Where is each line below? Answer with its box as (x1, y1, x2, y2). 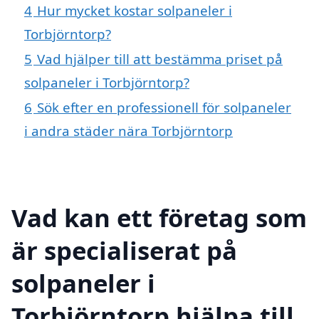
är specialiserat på (11, 233, 237, 267)
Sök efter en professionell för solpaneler (37, 98, 291, 117)
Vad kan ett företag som (11, 200, 307, 234)
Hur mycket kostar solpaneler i (37, 1, 232, 20)
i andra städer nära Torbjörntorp (24, 122, 233, 140)
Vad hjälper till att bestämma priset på (37, 50, 283, 68)
